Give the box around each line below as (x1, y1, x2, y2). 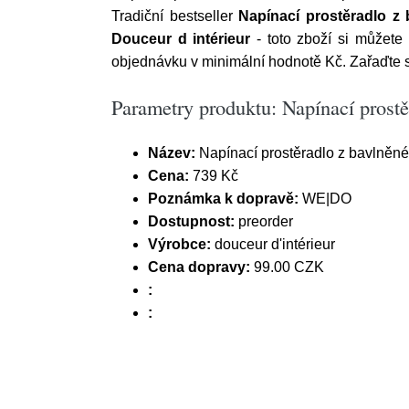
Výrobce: (148, 236, 211, 252)
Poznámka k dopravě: (148, 191, 299, 206)
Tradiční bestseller (111, 8, 239, 24)
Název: (148, 145, 195, 161)
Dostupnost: (148, 214, 235, 229)
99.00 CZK (250, 259, 324, 275)
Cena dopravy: (148, 259, 250, 275)
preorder (235, 214, 293, 229)
